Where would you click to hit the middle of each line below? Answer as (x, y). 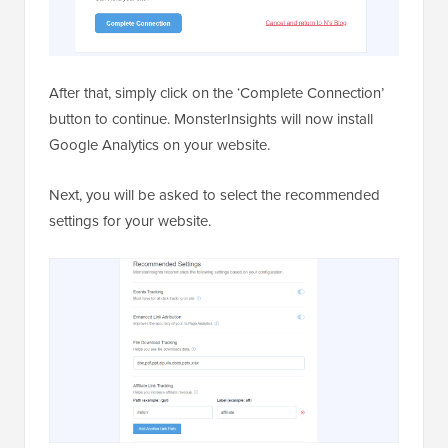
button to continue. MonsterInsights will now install (211, 119)
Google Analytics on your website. (159, 145)
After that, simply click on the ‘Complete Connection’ (216, 93)
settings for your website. (130, 221)
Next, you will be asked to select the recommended (214, 195)
